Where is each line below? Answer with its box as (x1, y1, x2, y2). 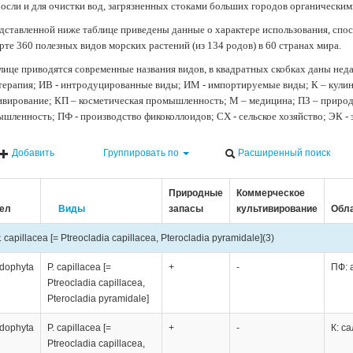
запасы (168, 203, 203, 214)
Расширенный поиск (236, 147, 331, 158)
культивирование (236, 203, 318, 214)
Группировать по (101, 147, 182, 158)
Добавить (9, 147, 55, 158)
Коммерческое (236, 187, 305, 199)
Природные (168, 187, 223, 199)
